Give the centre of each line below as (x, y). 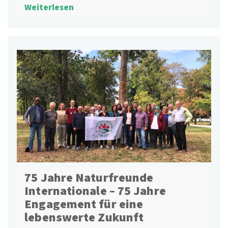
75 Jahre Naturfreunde (89, 178)
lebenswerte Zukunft (84, 218)
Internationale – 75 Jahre (95, 191)
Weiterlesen (49, 7)
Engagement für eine (84, 205)
